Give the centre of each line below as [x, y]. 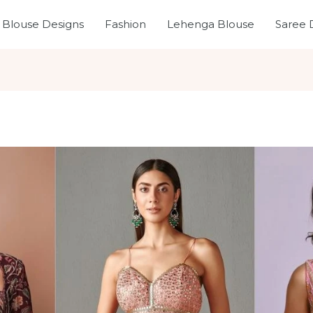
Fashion [125, 24]
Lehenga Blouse [211, 24]
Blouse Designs [43, 24]
